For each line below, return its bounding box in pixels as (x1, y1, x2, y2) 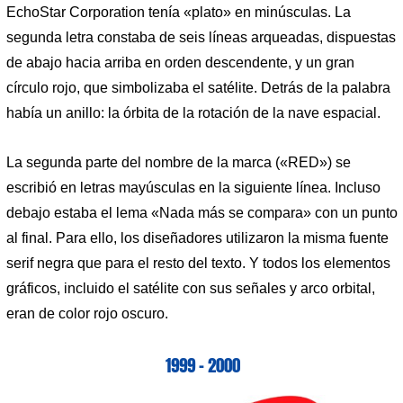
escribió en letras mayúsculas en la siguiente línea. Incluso (6, 180, 381, 196)
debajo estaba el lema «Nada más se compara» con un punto (6, 205, 398, 221)
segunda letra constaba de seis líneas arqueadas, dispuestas (6, 29, 396, 45)
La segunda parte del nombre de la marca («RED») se (6, 155, 351, 171)
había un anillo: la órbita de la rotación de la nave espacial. (6, 104, 381, 121)
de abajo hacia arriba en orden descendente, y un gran (6, 54, 354, 70)
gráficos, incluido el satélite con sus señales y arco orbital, (6, 281, 375, 297)
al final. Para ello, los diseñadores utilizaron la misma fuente (6, 230, 389, 246)
